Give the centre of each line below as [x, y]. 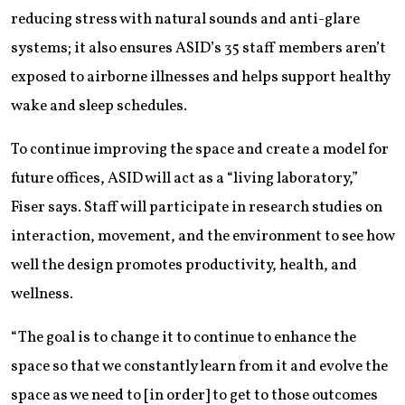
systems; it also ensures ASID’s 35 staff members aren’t [198, 48]
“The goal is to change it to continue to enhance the [184, 337]
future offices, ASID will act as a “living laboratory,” [184, 178]
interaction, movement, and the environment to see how [202, 236]
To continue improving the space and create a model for [200, 149]
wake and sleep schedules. [99, 106]
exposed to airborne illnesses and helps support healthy [200, 77]
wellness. [42, 294]
